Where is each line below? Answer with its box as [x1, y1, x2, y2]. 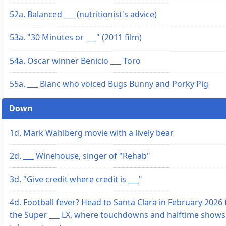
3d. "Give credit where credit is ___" [10, 173, 142, 185]
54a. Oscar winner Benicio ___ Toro [10, 54, 141, 66]
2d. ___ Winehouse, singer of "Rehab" [10, 150, 150, 161]
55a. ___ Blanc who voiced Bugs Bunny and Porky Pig [10, 78, 208, 89]
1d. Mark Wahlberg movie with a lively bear [10, 127, 174, 138]
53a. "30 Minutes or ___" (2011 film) [10, 31, 142, 43]
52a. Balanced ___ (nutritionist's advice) [10, 8, 157, 20]
